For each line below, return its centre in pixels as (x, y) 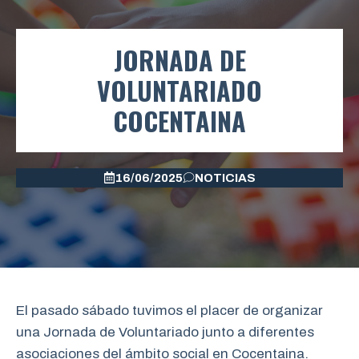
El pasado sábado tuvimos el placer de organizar (169, 310)
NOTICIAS (225, 177)
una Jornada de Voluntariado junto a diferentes (165, 332)
